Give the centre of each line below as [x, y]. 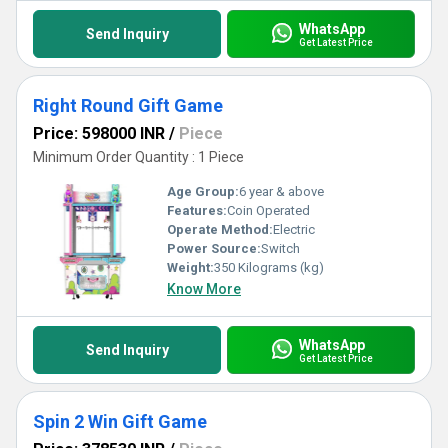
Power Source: [214, 248]
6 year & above [281, 191]
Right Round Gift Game [128, 105]
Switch [280, 248]
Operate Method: [220, 229]
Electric [294, 229]
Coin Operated [268, 210]
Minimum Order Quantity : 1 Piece [138, 157]
